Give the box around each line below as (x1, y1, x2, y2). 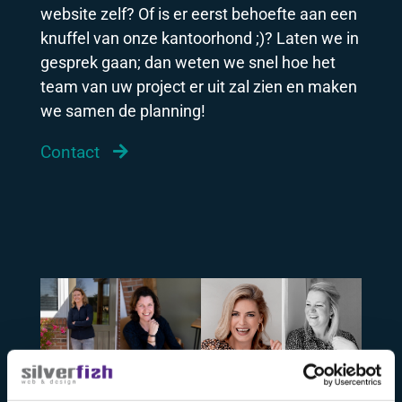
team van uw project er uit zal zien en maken (39, 74, 357, 97)
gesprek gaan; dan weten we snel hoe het (39, 50, 336, 73)
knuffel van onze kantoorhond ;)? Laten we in (39, 26, 359, 48)
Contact (39, 139, 100, 162)
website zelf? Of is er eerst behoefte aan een (39, 2, 357, 24)
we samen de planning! (39, 99, 205, 121)
